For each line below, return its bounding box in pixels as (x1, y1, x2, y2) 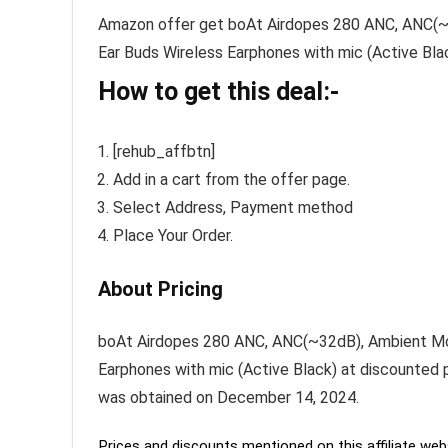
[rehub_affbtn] (113, 141, 215, 161)
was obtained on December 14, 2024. (98, 387, 359, 407)
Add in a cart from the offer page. (113, 169, 350, 189)
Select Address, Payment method (113, 197, 353, 217)
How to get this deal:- (98, 76, 339, 106)
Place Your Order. (113, 225, 233, 245)
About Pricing (98, 276, 223, 301)
